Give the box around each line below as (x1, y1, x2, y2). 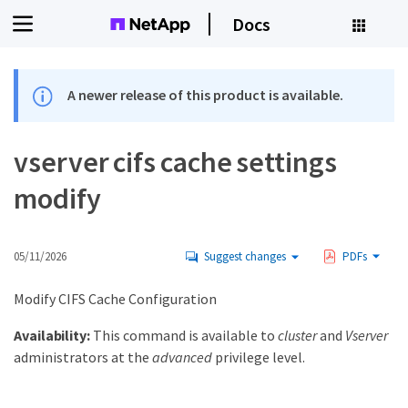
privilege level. (212, 348, 305, 367)
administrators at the (14, 348, 152, 367)
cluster (277, 326, 317, 345)
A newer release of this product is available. (67, 86, 344, 104)
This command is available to (89, 326, 278, 345)
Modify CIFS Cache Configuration (14, 290, 217, 309)
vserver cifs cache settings (14, 144, 338, 181)
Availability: (14, 326, 90, 345)
